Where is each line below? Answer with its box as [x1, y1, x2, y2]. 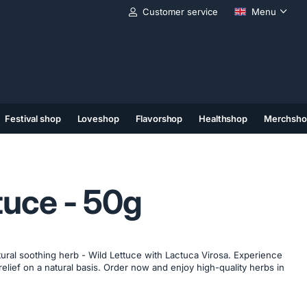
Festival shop [5, 112, 61, 124]
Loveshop [77, 112, 119, 124]
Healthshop [199, 112, 247, 124]
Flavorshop [135, 112, 183, 124]
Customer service [142, 6, 218, 18]
